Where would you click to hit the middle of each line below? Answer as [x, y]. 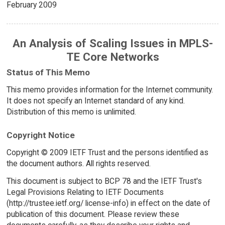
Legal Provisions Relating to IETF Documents [85, 192]
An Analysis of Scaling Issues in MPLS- [113, 43]
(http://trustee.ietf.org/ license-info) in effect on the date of [108, 203]
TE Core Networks [113, 57]
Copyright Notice [40, 135]
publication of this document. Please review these [93, 214]
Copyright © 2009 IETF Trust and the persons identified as [107, 153]
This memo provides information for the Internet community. [109, 89]
